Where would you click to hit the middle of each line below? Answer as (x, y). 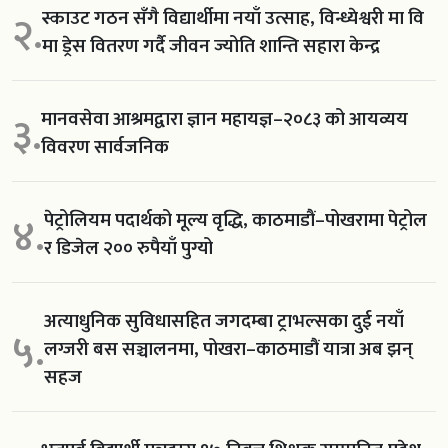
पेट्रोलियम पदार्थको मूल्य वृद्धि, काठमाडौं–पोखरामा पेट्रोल (235, 220)
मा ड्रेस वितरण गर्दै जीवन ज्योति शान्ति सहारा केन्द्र (211, 46)
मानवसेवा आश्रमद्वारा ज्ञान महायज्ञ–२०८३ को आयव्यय (224, 119)
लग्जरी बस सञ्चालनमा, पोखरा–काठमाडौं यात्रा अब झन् (228, 349)
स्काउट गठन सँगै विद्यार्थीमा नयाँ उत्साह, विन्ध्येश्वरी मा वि (233, 18)
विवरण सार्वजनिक (105, 147)
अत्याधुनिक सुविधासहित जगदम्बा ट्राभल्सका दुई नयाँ (224, 321)
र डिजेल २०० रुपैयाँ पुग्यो (128, 248)
